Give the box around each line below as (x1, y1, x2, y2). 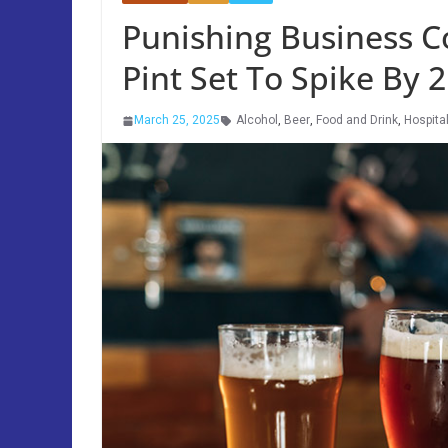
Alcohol (236, 113, 278, 127)
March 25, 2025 (134, 113, 220, 127)
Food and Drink (316, 113, 398, 127)
